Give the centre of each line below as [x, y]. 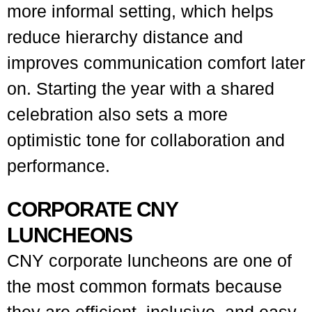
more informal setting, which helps [140, 11]
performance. [58, 166]
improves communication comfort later [156, 63]
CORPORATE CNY [92, 209]
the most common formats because [145, 286]
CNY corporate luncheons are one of [149, 260]
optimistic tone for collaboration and [146, 140]
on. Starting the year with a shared [141, 88]
